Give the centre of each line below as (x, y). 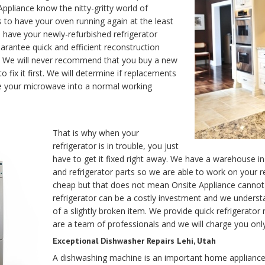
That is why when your (96, 133)
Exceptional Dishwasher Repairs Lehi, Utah (134, 241)
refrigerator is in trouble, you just (116, 146)
